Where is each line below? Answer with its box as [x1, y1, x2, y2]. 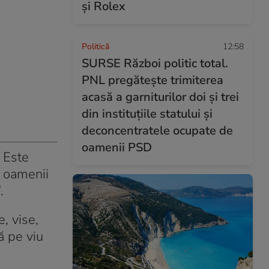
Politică [82, 41, 109, 52]
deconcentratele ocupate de [82, 122, 233, 139]
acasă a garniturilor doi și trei [82, 89, 239, 105]
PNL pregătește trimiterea [82, 72, 223, 88]
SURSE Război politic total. [82, 55, 228, 71]
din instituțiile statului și [82, 106, 213, 122]
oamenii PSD [82, 139, 152, 156]
